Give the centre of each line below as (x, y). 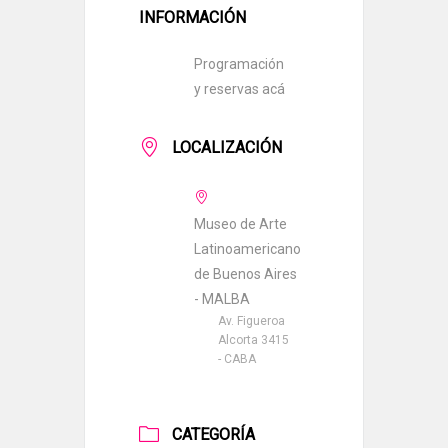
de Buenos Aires (245, 274)
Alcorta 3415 (253, 340)
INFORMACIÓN (192, 17)
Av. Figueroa (251, 321)
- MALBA (222, 299)
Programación (239, 64)
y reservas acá (239, 89)
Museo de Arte (240, 224)
